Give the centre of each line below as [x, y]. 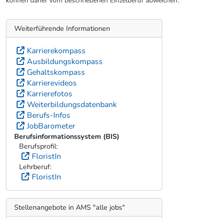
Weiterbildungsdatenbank [72, 105]
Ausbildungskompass [65, 62]
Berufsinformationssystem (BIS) [67, 137]
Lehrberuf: [35, 167]
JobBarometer [51, 126]
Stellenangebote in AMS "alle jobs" [70, 208]
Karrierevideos [52, 83]
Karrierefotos [50, 94]
